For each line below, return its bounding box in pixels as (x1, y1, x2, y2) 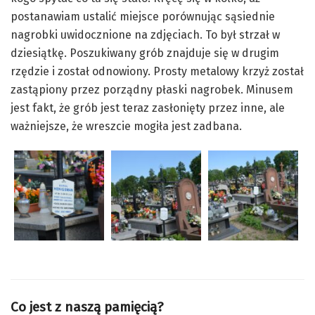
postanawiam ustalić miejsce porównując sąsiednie (11, 9, 275, 23)
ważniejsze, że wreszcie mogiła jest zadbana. (11, 119, 242, 133)
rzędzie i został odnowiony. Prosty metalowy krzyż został (11, 64, 304, 78)
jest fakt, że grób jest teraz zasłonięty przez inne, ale (11, 101, 285, 115)
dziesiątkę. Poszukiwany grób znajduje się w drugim (11, 46, 279, 60)
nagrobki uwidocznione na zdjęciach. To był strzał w (11, 27, 280, 41)
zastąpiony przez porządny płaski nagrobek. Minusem (11, 82, 293, 96)
